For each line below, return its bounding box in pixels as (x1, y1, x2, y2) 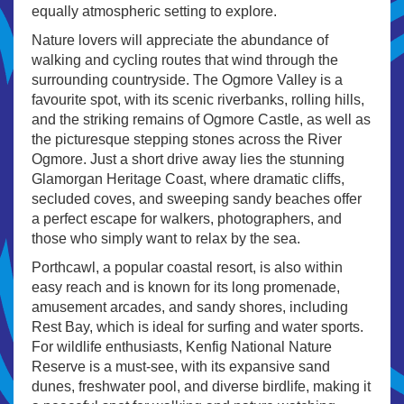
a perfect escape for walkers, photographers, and (32, 211, 342, 227)
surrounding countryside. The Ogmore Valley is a (32, 72, 343, 88)
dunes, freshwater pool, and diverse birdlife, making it (32, 379, 371, 395)
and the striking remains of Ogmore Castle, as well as (32, 112, 371, 128)
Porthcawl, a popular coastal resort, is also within (32, 260, 343, 276)
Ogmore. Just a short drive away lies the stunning (32, 151, 344, 168)
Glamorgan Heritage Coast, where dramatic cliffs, (32, 171, 344, 188)
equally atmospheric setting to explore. (32, 4, 277, 20)
